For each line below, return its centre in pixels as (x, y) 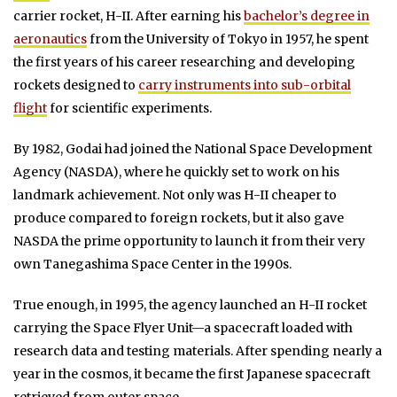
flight (30, 108)
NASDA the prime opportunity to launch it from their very (189, 241)
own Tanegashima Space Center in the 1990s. (152, 264)
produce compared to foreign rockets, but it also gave (179, 218)
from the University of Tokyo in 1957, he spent (228, 39)
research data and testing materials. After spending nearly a (198, 350)
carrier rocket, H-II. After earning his (128, 16)
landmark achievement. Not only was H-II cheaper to (175, 195)
